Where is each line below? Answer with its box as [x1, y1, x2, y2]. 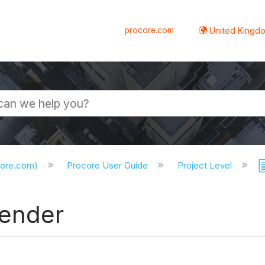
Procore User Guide [67, 160, 151, 172]
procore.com [125, 25, 174, 35]
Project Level [177, 160, 235, 172]
